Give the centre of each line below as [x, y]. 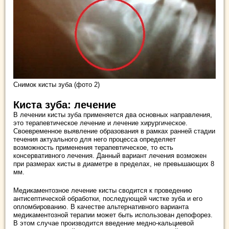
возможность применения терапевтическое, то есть [93, 148]
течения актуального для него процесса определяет [95, 140]
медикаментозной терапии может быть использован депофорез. [113, 215]
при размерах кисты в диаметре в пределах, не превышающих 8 [114, 164]
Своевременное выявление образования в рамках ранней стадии [114, 131]
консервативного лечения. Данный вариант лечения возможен [110, 156]
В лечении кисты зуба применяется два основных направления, [113, 115]
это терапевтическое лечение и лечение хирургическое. [100, 123]
